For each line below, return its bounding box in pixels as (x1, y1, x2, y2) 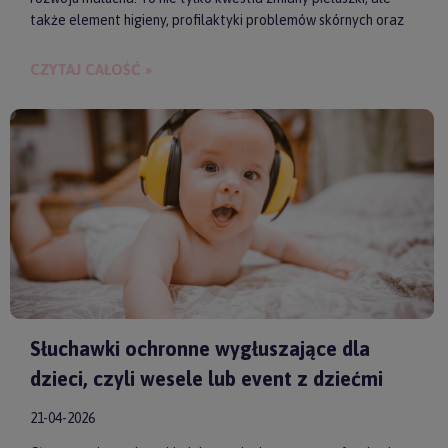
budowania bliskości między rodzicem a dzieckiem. (30, 34, 338, 51)
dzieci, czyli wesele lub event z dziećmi (30, 367, 383, 391)
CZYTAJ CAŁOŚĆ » (30, 61, 152, 79)
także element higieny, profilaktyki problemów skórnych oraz (30, 12, 404, 29)
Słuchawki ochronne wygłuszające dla (30, 337, 370, 361)
